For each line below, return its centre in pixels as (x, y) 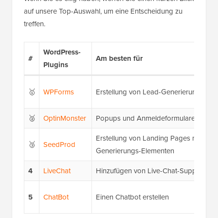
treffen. (35, 24)
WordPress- (62, 52)
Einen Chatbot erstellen (132, 197)
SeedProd (59, 145)
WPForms (58, 92)
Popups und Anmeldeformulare (145, 118)
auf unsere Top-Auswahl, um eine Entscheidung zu (103, 11)
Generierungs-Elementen (135, 151)
